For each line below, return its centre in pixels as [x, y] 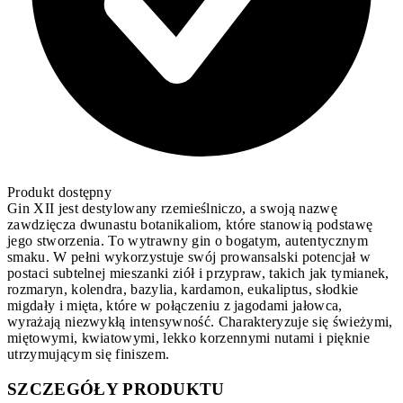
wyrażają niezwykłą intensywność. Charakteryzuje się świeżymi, [200, 322]
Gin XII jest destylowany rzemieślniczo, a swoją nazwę [172, 209]
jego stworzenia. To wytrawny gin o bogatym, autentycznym [188, 241]
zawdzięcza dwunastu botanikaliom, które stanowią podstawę [190, 225]
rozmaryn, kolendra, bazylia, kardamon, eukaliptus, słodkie [183, 290]
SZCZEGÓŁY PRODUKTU [116, 389]
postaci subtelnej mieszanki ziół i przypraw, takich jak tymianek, [198, 273]
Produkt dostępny [60, 193]
